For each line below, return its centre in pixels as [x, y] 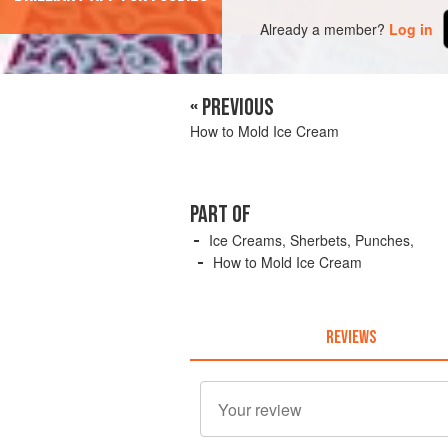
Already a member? [323, 28]
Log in [411, 28]
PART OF [220, 215]
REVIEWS [350, 337]
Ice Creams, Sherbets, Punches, [311, 240]
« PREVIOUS [232, 108]
